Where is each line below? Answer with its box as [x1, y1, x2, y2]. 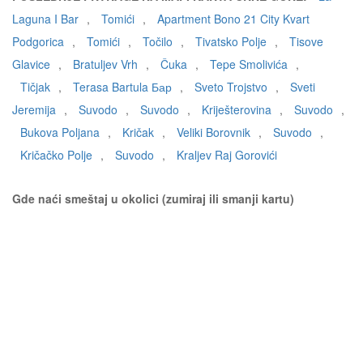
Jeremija [12, 101, 56, 117]
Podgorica [12, 33, 64, 49]
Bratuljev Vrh [73, 56, 138, 72]
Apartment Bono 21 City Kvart [157, 11, 310, 27]
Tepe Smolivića [210, 56, 288, 72]
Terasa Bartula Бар [73, 79, 172, 95]
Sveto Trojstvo [194, 79, 267, 95]
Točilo [143, 33, 173, 49]
